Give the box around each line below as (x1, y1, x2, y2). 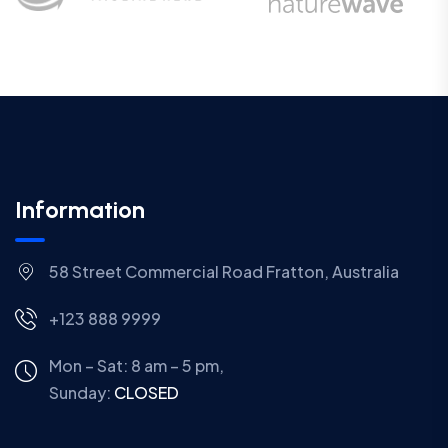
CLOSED (113, 381, 179, 403)
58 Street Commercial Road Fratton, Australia (48, 260, 399, 282)
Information (15, 194, 145, 224)
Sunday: (48, 381, 114, 403)
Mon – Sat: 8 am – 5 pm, (48, 354, 224, 376)
